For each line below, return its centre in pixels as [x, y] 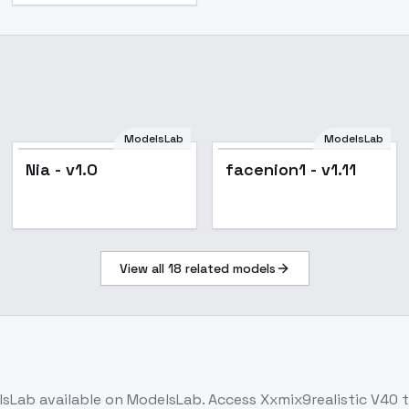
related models [228, 268]
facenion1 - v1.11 [290, 169]
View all [143, 268]
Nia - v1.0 [62, 169]
